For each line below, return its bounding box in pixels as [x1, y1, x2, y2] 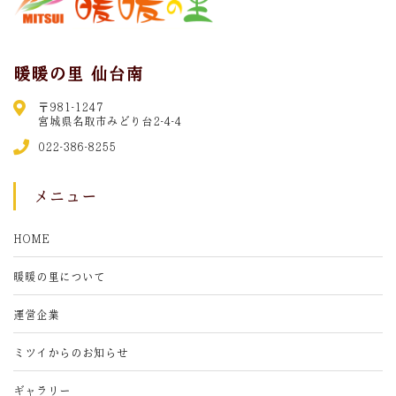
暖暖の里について [13, 270, 105, 282]
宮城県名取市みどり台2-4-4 [37, 114, 181, 126]
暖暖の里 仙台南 [13, 64, 143, 82]
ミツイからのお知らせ [13, 346, 128, 358]
